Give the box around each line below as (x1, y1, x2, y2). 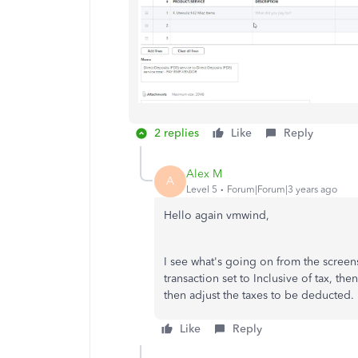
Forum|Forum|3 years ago (227, 184, 337, 196)
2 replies (154, 125, 199, 140)
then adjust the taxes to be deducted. (164, 288, 354, 302)
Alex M (186, 167, 222, 181)
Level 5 (186, 184, 217, 196)
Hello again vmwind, (164, 208, 269, 222)
